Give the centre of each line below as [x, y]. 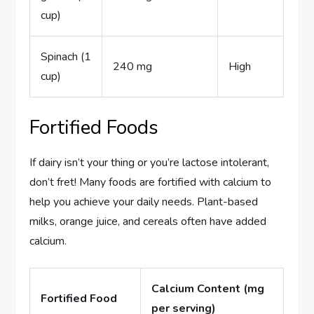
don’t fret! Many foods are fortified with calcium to [151, 182]
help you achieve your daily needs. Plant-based [144, 202]
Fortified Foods [94, 127]
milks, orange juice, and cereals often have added [148, 221]
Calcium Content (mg [208, 288]
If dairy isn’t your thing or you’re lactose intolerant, [150, 162]
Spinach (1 [66, 56]
